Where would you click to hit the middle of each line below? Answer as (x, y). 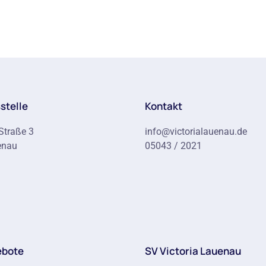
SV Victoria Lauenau (193, 251)
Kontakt (164, 106)
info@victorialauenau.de (196, 132)
